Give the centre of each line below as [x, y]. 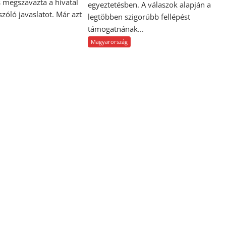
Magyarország [109, 42]
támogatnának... [116, 29]
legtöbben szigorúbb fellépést [139, 17]
